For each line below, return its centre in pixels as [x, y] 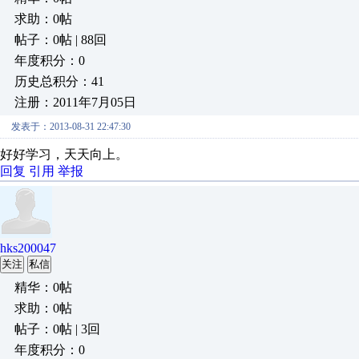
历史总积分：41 [59, 81]
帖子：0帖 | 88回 [61, 40]
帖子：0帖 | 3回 [57, 329]
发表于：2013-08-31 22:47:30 [71, 127]
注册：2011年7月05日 [75, 102]
